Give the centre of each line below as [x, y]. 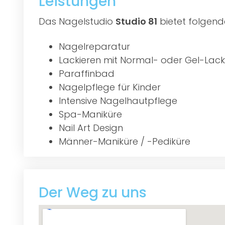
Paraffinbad [87, 73]
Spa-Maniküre [90, 114]
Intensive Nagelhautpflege [118, 100]
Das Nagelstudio [77, 21]
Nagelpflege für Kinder [110, 87]
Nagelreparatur [94, 46]
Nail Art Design [91, 128]
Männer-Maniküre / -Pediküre [125, 141]
